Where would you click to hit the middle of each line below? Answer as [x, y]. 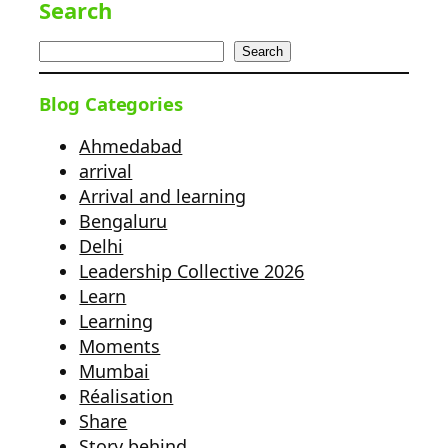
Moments [120, 345]
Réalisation [126, 395]
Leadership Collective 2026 [192, 270]
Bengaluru [123, 220]
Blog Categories [111, 103]
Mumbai [114, 370]
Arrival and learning [163, 195]
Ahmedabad [131, 145]
